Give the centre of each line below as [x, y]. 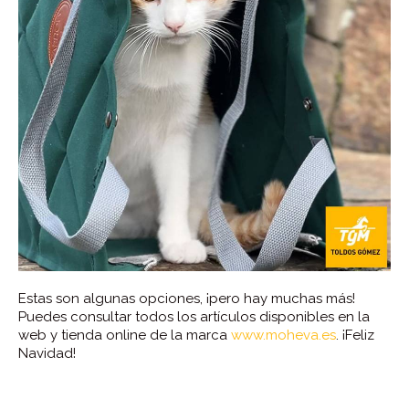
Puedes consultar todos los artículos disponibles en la [194, 316]
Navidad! [47, 353]
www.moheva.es [283, 335]
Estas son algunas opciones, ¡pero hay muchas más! [187, 298]
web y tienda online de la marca [125, 335]
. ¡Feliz [355, 335]
